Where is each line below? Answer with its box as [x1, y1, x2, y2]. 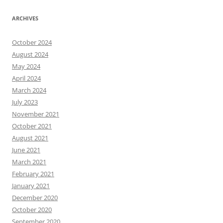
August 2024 [12, 50, 48, 59]
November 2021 [12, 110, 59, 118]
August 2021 [12, 133, 48, 142]
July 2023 [12, 98, 38, 107]
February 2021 [12, 169, 54, 178]
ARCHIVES [12, 14, 38, 22]
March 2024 [12, 86, 46, 95]
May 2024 [12, 62, 40, 71]
